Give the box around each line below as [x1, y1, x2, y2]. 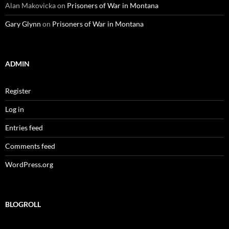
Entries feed [5, 123, 43, 132]
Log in [5, 104, 24, 113]
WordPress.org [5, 159, 53, 169]
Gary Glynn [5, 19, 41, 28]
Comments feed [5, 141, 55, 150]
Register [5, 86, 31, 95]
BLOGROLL [5, 199, 41, 209]
